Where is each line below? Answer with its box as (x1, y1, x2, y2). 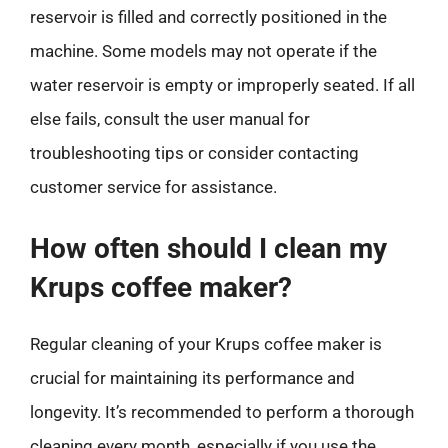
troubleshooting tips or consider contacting (30, 142, 359, 163)
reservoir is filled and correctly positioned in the (30, 6, 387, 27)
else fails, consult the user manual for (30, 108, 310, 129)
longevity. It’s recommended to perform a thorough (30, 402, 414, 422)
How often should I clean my (30, 232, 387, 265)
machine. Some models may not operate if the (30, 40, 377, 61)
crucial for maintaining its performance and (30, 368, 355, 388)
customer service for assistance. (30, 176, 277, 197)
